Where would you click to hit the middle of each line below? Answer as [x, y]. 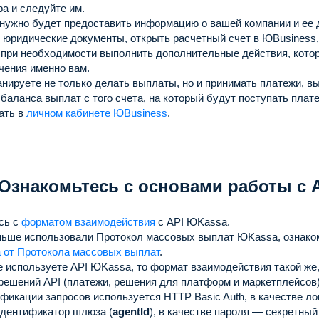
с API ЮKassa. [193, 221]
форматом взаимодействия [88, 221]
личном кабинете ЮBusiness [97, 113]
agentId [131, 311]
